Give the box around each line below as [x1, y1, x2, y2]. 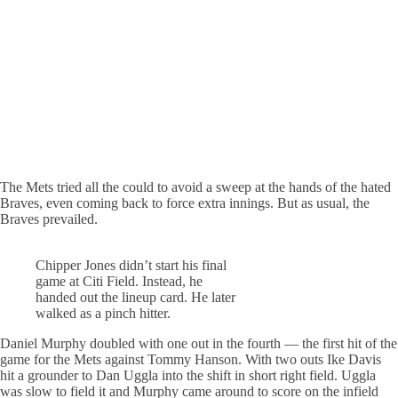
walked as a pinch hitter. [36, 305, 171, 321]
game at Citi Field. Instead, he [36, 273, 203, 289]
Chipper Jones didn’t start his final [36, 257, 227, 273]
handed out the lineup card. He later [36, 289, 235, 305]
